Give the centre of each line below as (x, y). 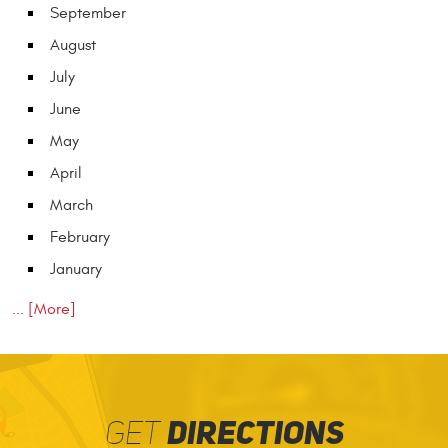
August (73, 45)
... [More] (44, 309)
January (76, 269)
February (80, 237)
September (88, 13)
